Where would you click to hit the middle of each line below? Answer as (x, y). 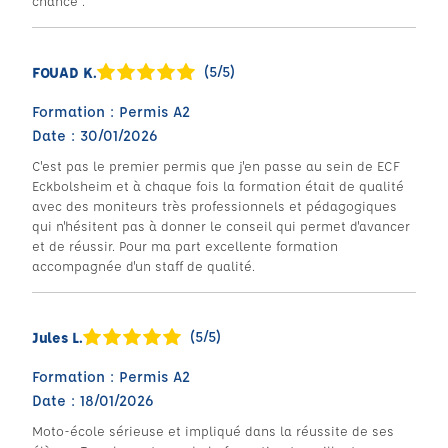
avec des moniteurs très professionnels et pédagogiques (214, 205)
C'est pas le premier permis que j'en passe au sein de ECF (216, 165)
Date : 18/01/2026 (93, 400)
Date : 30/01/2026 (95, 135)
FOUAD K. (64, 72)
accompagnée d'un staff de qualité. (143, 265)
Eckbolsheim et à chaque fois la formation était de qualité (218, 185)
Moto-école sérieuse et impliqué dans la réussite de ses (213, 430)
